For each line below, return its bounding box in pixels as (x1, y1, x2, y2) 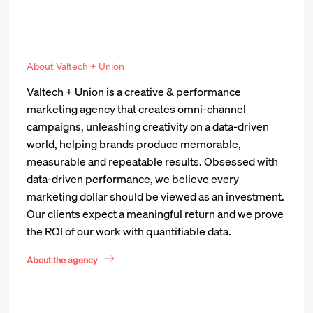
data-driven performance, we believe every (27, 171, 240, 187)
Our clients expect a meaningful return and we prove (27, 206, 284, 222)
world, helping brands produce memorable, (27, 136, 242, 152)
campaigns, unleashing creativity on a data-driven (27, 119, 270, 135)
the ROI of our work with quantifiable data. (27, 224, 232, 240)
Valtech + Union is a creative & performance (27, 84, 242, 100)
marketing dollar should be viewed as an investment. (27, 189, 285, 205)
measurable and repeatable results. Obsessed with (27, 154, 279, 170)
